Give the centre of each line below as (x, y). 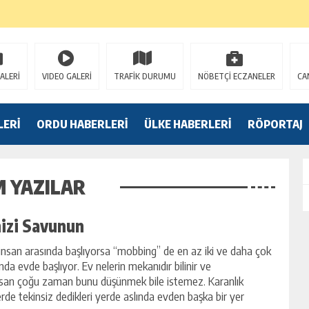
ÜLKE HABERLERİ (188, 124)
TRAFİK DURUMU (145, 76)
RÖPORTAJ (275, 124)
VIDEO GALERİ (67, 76)
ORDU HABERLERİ (82, 124)
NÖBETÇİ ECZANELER (237, 76)
